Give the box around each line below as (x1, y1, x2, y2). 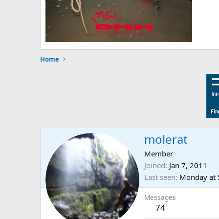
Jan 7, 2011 (169, 160, 207, 170)
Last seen (144, 172, 175, 182)
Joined (144, 160, 165, 170)
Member (144, 148, 173, 158)
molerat (144, 131, 188, 147)
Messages (144, 192, 176, 202)
